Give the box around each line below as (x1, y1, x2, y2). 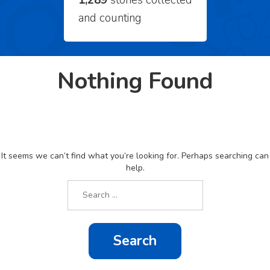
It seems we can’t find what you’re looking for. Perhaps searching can (1, 149, 269, 162)
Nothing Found (57, 66, 213, 97)
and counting (78, 10, 142, 27)
